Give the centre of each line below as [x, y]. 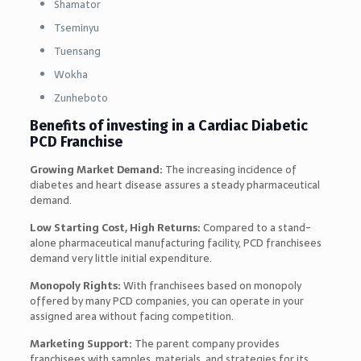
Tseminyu [76, 27]
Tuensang [77, 51]
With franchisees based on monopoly [211, 285]
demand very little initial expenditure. [120, 258]
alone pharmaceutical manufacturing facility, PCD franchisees [175, 243]
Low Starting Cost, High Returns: [115, 227]
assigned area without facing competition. [131, 316]
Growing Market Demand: [97, 169]
